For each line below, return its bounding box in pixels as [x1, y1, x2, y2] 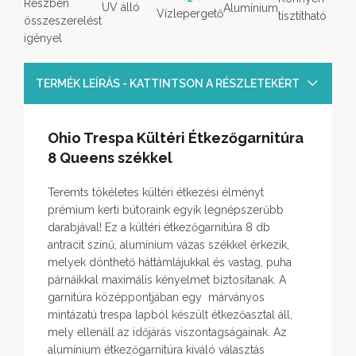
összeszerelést [24, 14, 102, 28]
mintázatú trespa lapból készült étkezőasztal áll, [48, 308, 292, 322]
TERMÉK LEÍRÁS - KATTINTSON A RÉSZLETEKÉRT [36, 77, 300, 91]
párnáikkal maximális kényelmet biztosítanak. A [48, 273, 286, 287]
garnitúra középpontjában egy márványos [48, 291, 265, 304]
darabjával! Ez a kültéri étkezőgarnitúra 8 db [48, 221, 270, 234]
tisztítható [277, 10, 327, 23]
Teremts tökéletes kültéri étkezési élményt [48, 186, 264, 199]
